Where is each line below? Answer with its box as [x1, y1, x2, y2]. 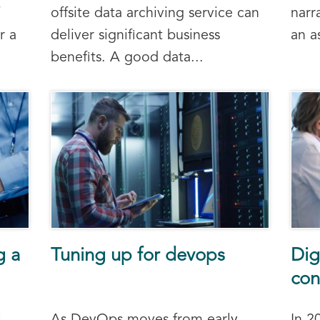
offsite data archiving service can [50, 6, 259, 21]
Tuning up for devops [50, 247, 225, 266]
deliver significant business [50, 28, 220, 43]
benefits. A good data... [50, 50, 204, 65]
